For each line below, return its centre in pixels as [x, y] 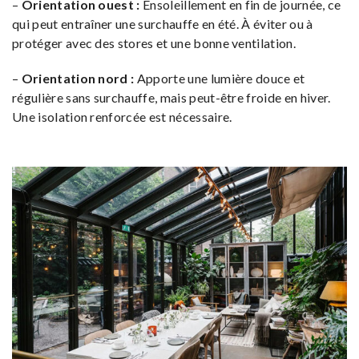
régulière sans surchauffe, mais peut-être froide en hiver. [171, 98]
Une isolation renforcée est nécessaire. [122, 117]
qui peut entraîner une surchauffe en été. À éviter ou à [163, 24]
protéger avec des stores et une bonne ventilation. [154, 43]
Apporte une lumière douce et [220, 79]
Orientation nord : [78, 79]
